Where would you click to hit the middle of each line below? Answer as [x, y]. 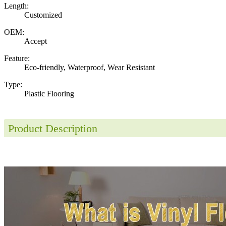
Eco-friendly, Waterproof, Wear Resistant [90, 67]
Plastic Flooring [49, 93]
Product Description [53, 128]
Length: [16, 6]
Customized [43, 15]
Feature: [17, 58]
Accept [36, 41]
